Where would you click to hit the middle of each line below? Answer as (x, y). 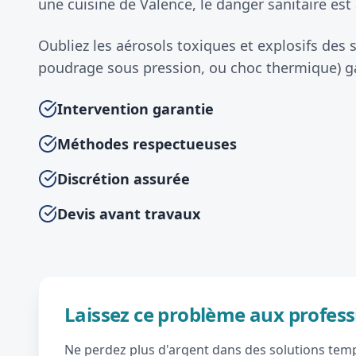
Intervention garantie (135, 109)
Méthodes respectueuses (147, 144)
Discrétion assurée (124, 179)
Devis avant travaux (129, 214)
